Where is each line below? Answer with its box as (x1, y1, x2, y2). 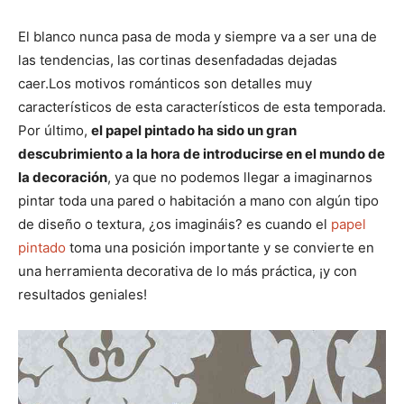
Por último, (18, 121, 91, 139)
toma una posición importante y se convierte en (66, 238, 374, 256)
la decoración (18, 168, 107, 186)
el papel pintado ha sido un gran (91, 121, 297, 139)
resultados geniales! (18, 285, 147, 303)
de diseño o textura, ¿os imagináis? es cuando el (18, 215, 331, 233)
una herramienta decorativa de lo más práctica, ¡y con (18, 262, 357, 280)
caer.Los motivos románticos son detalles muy (18, 74, 312, 92)
